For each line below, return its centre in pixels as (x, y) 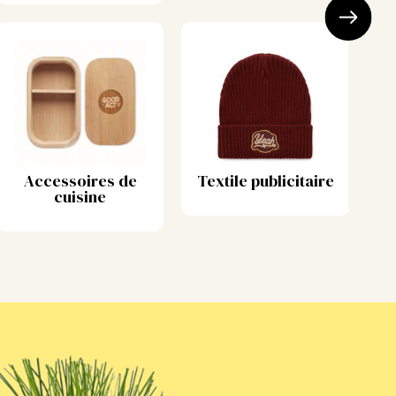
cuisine (80, 197)
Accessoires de (80, 181)
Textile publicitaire (265, 181)
